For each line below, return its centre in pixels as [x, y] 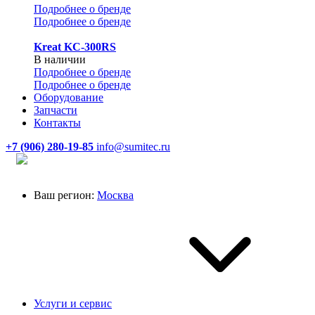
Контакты [57, 123]
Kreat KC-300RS [75, 47]
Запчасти [56, 110]
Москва [115, 195]
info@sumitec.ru [133, 147]
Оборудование [69, 97]
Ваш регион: [64, 195]
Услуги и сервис [73, 303]
